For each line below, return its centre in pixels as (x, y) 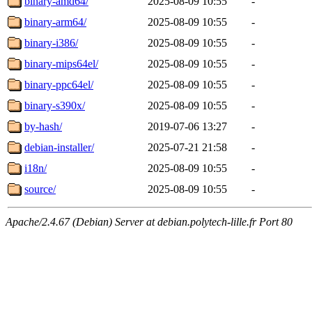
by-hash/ (43, 126)
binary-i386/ (51, 42)
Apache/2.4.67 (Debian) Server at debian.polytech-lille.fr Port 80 (149, 221)
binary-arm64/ (55, 22)
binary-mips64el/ (61, 63)
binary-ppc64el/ (59, 84)
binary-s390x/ (55, 105)
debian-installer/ (59, 147)
